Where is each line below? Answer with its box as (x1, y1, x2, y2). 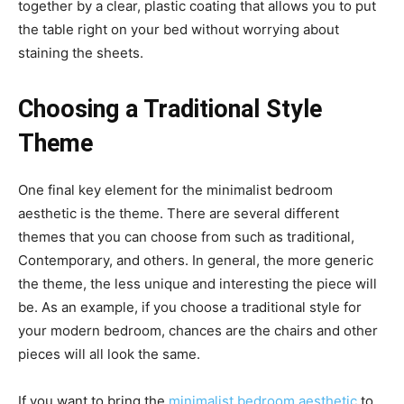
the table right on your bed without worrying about (18, 21, 339, 38)
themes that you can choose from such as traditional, (18, 228, 354, 245)
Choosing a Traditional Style (18, 95, 322, 124)
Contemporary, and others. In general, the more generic (18, 252, 373, 269)
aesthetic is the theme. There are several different (18, 205, 339, 222)
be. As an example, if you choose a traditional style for (18, 298, 362, 316)
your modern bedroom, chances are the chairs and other (18, 322, 378, 339)
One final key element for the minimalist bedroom (18, 181, 333, 198)
